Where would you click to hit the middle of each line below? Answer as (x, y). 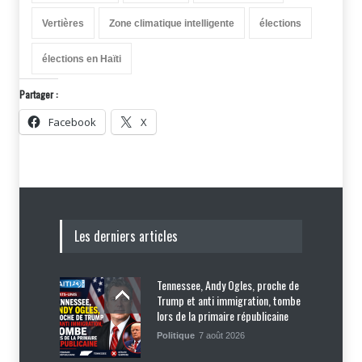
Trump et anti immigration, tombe (229, 300)
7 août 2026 (222, 335)
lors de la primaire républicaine (223, 315)
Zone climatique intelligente (172, 23)
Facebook (72, 122)
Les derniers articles (126, 236)
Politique (176, 335)
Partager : (39, 94)
